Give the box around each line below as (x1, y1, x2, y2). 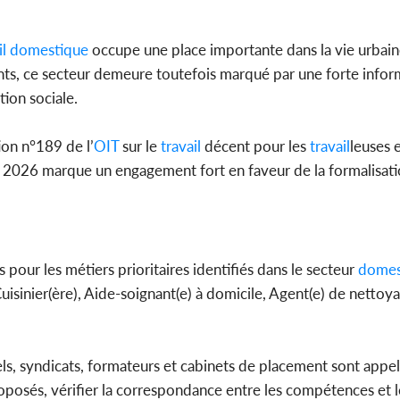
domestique (6, 40, 88, 60)
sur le (119, 137, 157, 156)
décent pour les (201, 137, 306, 156)
